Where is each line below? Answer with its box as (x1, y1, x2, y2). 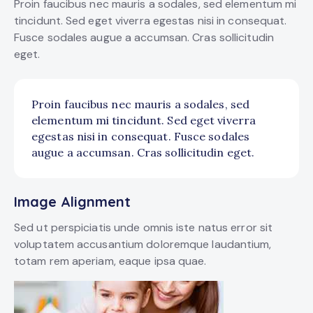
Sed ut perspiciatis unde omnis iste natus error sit (14, 220, 273, 235)
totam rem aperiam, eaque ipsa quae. (14, 254, 207, 269)
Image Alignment (14, 193, 131, 211)
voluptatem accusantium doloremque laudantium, (14, 237, 272, 252)
